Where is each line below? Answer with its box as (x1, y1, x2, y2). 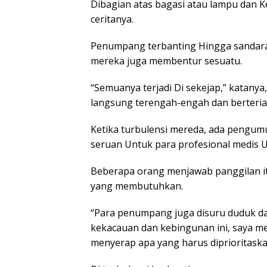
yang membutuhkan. (91, 179, 183, 193)
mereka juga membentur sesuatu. (91, 54, 242, 67)
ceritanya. (91, 12, 133, 26)
